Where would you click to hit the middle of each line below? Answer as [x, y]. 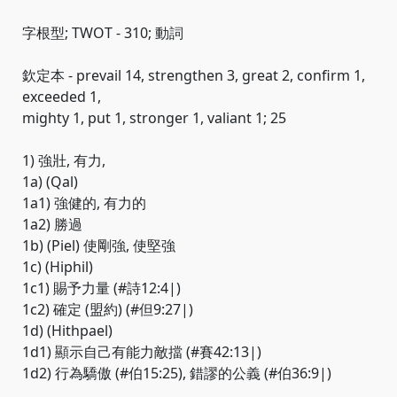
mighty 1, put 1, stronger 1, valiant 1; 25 [154, 118]
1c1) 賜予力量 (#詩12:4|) [101, 288]
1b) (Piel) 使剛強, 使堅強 [99, 245]
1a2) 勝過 [52, 224]
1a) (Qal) [50, 182]
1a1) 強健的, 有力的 [84, 203]
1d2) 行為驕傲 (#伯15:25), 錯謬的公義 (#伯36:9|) [177, 373]
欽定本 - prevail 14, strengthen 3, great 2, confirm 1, [194, 75]
